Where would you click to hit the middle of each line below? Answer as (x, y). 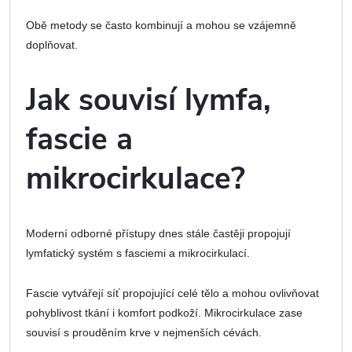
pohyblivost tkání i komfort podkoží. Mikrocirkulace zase (164, 313)
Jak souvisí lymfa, (148, 100)
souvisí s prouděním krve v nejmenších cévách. (144, 333)
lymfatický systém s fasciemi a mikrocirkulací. (138, 253)
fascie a (79, 139)
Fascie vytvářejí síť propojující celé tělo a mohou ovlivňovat (172, 293)
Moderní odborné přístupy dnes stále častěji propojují (158, 234)
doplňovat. (52, 45)
